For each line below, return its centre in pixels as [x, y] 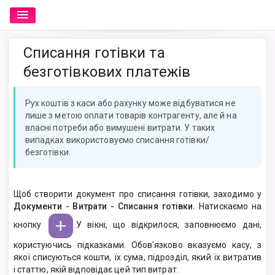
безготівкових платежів [107, 72]
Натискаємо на [230, 206]
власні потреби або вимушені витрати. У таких [120, 127]
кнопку [30, 225]
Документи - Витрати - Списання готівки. [106, 206]
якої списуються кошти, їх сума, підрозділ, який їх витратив [137, 257]
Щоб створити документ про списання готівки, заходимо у [137, 194]
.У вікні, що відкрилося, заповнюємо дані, [168, 225]
